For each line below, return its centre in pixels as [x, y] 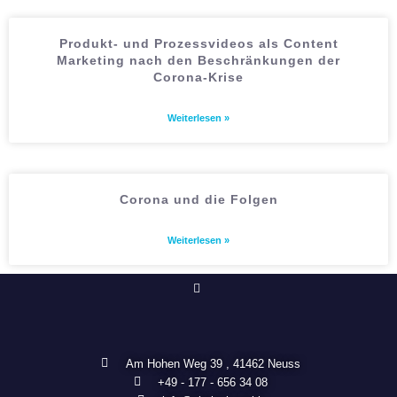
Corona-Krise [198, 77]
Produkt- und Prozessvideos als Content [198, 43]
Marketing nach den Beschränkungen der [198, 60]
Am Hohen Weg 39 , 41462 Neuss [213, 363]
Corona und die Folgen [198, 199]
